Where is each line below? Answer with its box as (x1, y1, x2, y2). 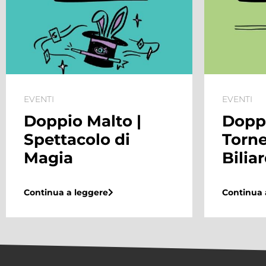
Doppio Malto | (24, 112, 141, 131)
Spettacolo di (24, 130, 130, 150)
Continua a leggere (24, 187, 108, 198)
